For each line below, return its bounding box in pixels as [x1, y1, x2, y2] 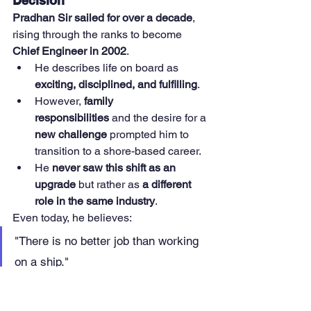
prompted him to [107, 128, 192, 142]
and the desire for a [109, 111, 209, 125]
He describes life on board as [35, 61, 181, 75]
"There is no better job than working [15, 234, 202, 249]
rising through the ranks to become [12, 28, 185, 42]
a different [142, 178, 194, 192]
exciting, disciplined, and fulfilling [35, 78, 197, 92]
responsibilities [35, 111, 109, 125]
